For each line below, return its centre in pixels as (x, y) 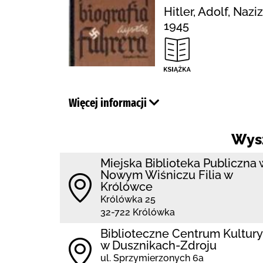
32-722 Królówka (138, 212)
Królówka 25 (128, 199)
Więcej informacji (109, 103)
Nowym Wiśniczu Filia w (166, 175)
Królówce (127, 187)
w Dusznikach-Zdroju (159, 245)
